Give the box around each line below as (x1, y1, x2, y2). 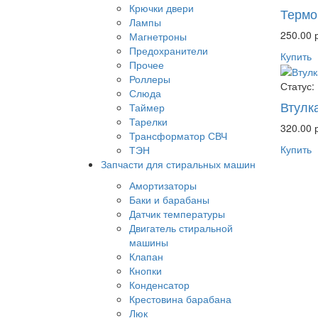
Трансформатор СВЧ (129, 128, 227, 143)
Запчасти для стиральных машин (101, 157, 256, 172)
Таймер (129, 100, 165, 115)
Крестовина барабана (129, 292, 231, 307)
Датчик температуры (129, 207, 225, 221)
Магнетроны (129, 29, 187, 44)
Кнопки (129, 263, 162, 278)
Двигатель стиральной (129, 221, 233, 236)
